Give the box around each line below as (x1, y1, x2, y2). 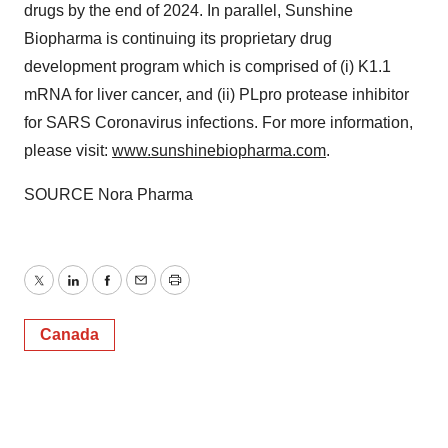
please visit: (24, 142, 112, 159)
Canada (40, 326, 99, 343)
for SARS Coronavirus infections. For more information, (24, 114, 413, 131)
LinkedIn (71, 283, 133, 301)
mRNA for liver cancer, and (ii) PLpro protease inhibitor (24, 86, 409, 103)
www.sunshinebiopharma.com (112, 142, 326, 159)
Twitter (37, 283, 85, 301)
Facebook (105, 283, 177, 301)
